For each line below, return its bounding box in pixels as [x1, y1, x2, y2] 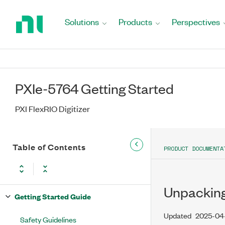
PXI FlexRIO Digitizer [15, 102, 90, 114]
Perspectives [172, 16, 220, 27]
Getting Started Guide [15, 191, 91, 201]
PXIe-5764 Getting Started [15, 79, 174, 97]
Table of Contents [13, 141, 86, 153]
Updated [164, 210, 191, 220]
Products [119, 16, 152, 27]
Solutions [65, 16, 99, 27]
